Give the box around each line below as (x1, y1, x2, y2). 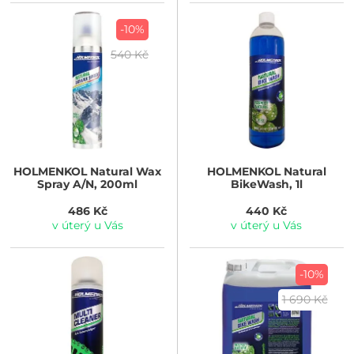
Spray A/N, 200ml (37, 176, 138, 191)
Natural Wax (87, 164, 162, 179)
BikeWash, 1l (230, 176, 303, 191)
